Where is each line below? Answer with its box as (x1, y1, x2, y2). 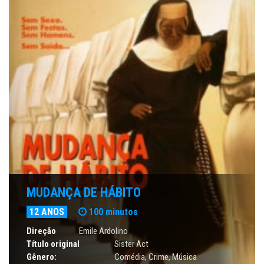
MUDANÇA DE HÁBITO (27, 185, 141, 200)
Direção (27, 226, 56, 237)
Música (172, 252, 197, 263)
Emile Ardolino (79, 226, 128, 237)
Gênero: (27, 252, 57, 263)
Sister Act (114, 239, 148, 250)
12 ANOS (29, 206, 64, 218)
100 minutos (87, 206, 138, 218)
